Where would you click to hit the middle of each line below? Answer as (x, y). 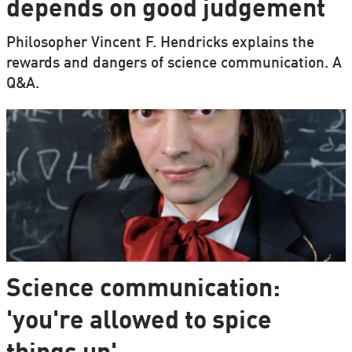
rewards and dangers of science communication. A (174, 63)
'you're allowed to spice (139, 321)
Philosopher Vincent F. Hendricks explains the (160, 43)
